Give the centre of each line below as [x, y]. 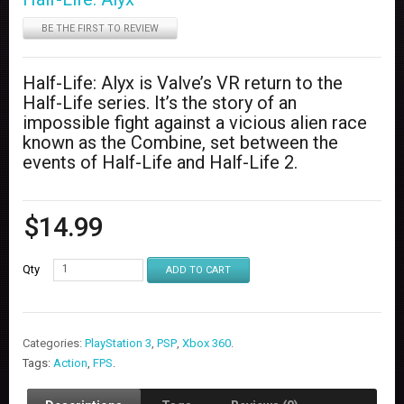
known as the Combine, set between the [180, 142]
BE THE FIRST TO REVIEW [100, 28]
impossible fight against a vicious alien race [195, 122]
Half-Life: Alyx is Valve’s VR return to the [183, 83]
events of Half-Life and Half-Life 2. [160, 162]
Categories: [54, 343]
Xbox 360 [207, 343]
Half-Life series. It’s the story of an [160, 102]
